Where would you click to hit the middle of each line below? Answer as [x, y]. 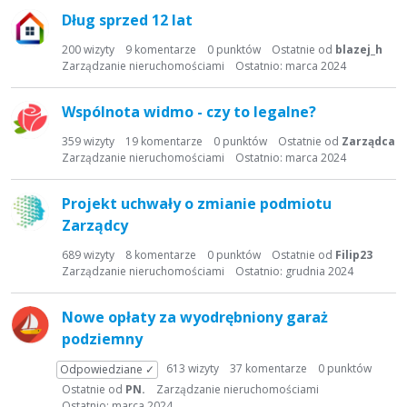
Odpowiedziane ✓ [107, 369]
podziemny [102, 339]
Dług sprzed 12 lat [127, 20]
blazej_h [359, 50]
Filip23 [354, 255]
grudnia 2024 [319, 271]
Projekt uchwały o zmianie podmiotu [197, 203]
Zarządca [368, 141]
